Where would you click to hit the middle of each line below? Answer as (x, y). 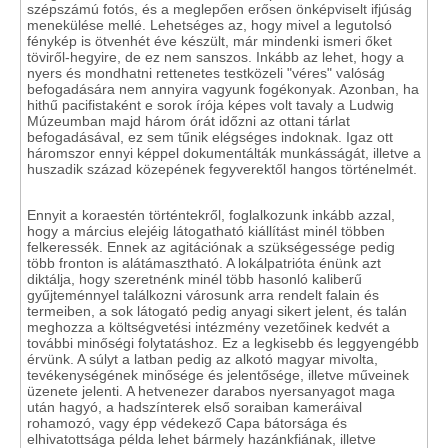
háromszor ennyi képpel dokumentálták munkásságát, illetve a (224, 153)
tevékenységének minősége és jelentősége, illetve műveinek (218, 375)
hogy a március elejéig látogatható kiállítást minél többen (206, 231)
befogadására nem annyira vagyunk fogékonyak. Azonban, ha (223, 89)
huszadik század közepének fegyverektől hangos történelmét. (222, 169)
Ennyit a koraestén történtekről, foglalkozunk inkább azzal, (211, 215)
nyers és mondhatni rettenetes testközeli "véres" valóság (206, 73)
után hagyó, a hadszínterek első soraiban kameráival (194, 407)
